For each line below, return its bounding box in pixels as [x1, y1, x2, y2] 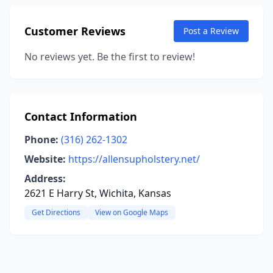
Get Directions [32, 207, 80, 218]
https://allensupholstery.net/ [68, 152, 200, 166]
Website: [24, 152, 66, 166]
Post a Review [183, 25, 239, 37]
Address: [24, 172, 66, 185]
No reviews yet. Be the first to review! [24, 50, 195, 63]
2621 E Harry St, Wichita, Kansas [24, 186, 171, 200]
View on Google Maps [95, 207, 168, 218]
